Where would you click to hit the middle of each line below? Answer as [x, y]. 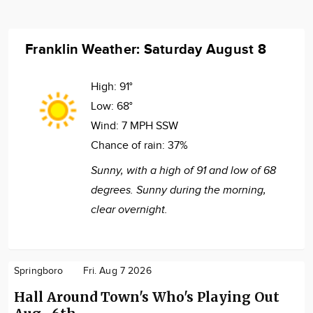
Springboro [39, 271]
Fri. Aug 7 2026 [117, 271]
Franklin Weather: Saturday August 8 [146, 49]
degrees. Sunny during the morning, [179, 190]
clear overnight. [129, 210]
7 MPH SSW [150, 126]
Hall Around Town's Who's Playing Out [147, 297]
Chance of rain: [129, 145]
